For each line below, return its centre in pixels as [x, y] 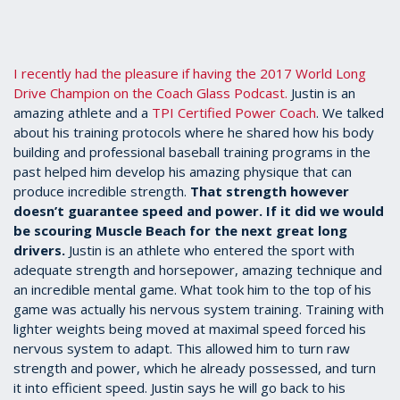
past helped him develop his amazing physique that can [183, 172]
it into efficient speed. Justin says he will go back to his [179, 388]
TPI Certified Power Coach [234, 113]
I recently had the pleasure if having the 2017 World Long [190, 74]
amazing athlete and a [83, 113]
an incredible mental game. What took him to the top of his [192, 290]
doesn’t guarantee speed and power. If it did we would [199, 211]
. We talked [350, 113]
